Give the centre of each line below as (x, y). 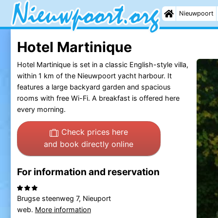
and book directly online (89, 144)
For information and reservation (88, 172)
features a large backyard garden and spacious (94, 87)
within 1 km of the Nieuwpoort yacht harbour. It (94, 75)
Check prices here (94, 132)
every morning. (41, 109)
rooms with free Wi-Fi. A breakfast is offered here (98, 98)
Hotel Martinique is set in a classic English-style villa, (102, 64)
